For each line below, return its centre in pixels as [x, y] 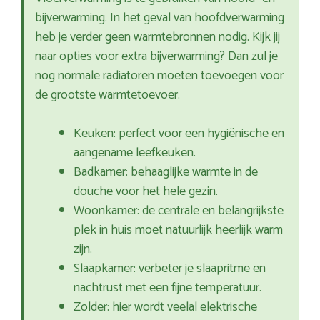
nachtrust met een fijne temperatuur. [167, 288]
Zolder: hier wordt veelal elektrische [165, 307]
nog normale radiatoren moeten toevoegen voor [159, 76]
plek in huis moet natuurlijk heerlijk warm [178, 230]
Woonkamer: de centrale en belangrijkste [179, 211]
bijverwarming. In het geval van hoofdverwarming [160, 18]
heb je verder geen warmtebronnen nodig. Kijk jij [157, 37]
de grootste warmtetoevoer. [107, 95]
